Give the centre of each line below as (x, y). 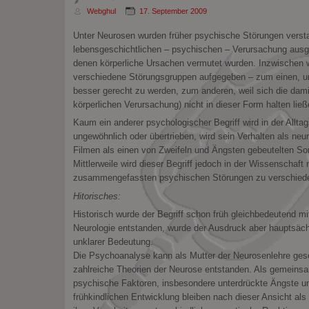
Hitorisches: (97, 196)
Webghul (101, 11)
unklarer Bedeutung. (113, 241)
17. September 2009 (173, 11)
